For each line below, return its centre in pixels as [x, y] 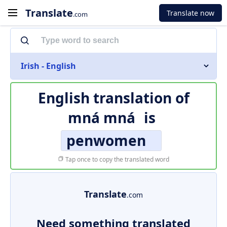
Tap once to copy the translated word [117, 159]
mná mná [102, 118]
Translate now [191, 13]
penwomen [106, 140]
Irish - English [48, 66]
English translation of [113, 98]
